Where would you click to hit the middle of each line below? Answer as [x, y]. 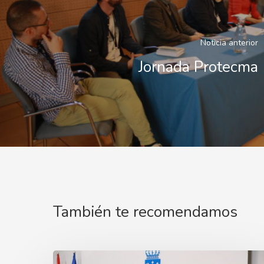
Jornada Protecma [198, 67]
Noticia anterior [229, 42]
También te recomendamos [145, 212]
